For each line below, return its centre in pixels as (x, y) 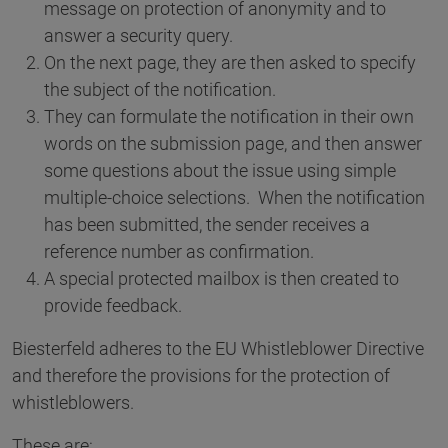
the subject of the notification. (160, 90)
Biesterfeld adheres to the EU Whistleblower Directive (218, 349)
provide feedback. (113, 306)
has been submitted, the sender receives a (207, 225)
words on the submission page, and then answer (233, 144)
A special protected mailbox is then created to (221, 279)
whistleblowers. (73, 403)
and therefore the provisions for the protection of (201, 376)
